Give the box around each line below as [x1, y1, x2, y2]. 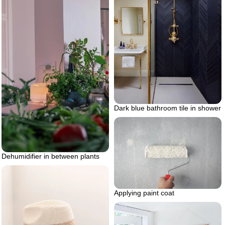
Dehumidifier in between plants [2, 152, 99, 160]
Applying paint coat [114, 189, 174, 197]
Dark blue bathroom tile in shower [114, 104, 221, 113]
